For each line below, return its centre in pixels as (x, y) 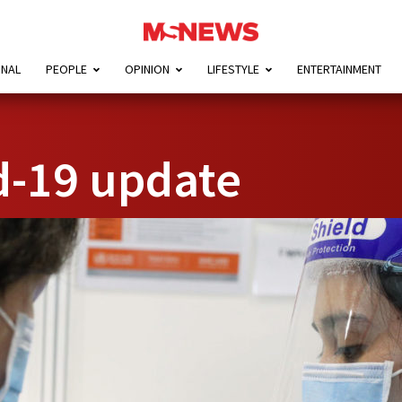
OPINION (147, 70)
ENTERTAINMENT (339, 70)
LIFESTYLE (233, 70)
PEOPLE (66, 70)
